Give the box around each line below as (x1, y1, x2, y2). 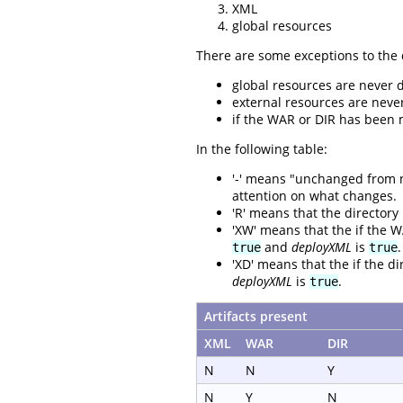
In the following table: (196, 140, 327, 158)
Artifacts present (204, 308, 308, 326)
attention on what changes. (232, 187, 397, 205)
